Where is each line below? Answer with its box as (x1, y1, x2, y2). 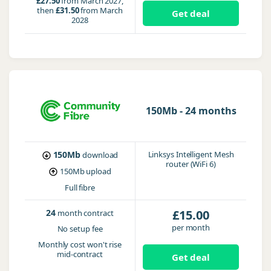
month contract (57, 207, 114, 218)
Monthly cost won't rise (38, 239, 122, 250)
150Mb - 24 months (145, 104, 237, 117)
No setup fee (57, 223, 103, 234)
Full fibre (64, 182, 96, 193)
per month (171, 222, 211, 233)
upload (86, 166, 111, 177)
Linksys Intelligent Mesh (148, 149, 234, 160)
